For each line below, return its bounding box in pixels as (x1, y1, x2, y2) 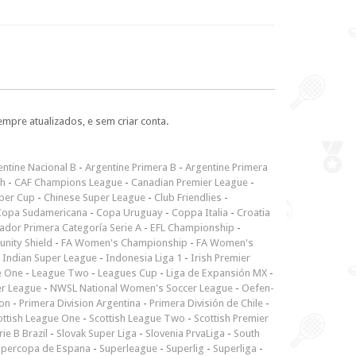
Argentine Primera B (85, 161, 176, 173)
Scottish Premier (194, 311, 269, 324)
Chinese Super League (44, 191, 145, 203)
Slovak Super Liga (56, 327, 137, 339)
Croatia (237, 206, 270, 219)
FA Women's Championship (61, 236, 188, 249)
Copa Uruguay (96, 206, 163, 219)
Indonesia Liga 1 (106, 251, 182, 264)
